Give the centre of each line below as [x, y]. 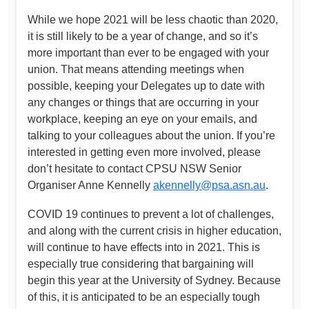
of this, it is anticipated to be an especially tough [144, 297]
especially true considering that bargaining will [141, 263]
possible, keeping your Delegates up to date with [146, 86]
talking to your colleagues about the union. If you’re [151, 136]
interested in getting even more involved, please [144, 152]
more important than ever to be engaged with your [148, 53]
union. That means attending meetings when [136, 70]
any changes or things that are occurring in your [143, 103]
